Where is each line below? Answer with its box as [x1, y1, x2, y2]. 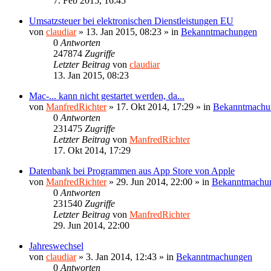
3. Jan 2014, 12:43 [86, 251, 157, 262]
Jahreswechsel [29, 240, 83, 251]
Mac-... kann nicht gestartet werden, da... [29, 90, 184, 101]
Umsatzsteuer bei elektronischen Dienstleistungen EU [29, 15, 233, 26]
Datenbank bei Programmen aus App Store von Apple [29, 165, 235, 176]
